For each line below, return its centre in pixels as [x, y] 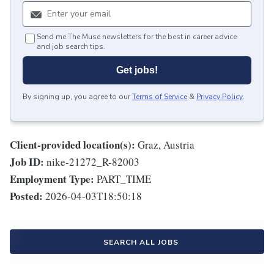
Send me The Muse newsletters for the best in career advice [137, 37]
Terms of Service [160, 97]
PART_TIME [124, 179]
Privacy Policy [220, 97]
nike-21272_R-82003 [93, 162]
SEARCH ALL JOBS [141, 242]
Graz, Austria [166, 145]
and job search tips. [71, 46]
